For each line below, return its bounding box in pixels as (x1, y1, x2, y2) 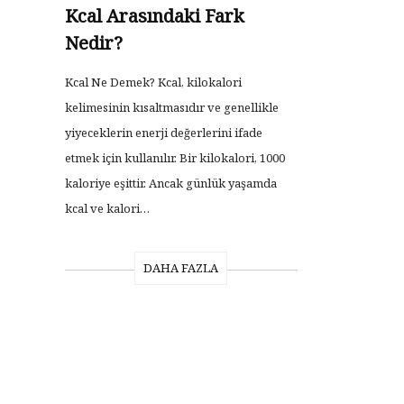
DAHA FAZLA (143, 260, 219, 277)
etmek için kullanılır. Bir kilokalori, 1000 (65, 150, 285, 167)
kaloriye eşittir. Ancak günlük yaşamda (65, 175, 277, 192)
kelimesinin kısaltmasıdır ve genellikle (65, 99, 279, 116)
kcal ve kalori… (65, 200, 150, 217)
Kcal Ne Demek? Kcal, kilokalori (65, 74, 242, 91)
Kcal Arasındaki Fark (65, 4, 244, 29)
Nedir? (65, 31, 123, 56)
